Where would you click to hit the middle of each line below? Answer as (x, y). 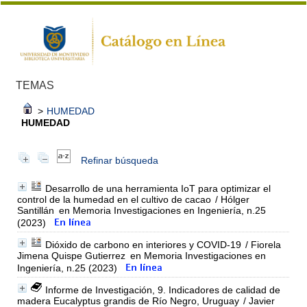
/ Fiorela (261, 244)
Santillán (35, 210)
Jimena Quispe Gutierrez (71, 255)
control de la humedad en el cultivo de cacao (114, 199)
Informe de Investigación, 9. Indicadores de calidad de (162, 290)
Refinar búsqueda (119, 160)
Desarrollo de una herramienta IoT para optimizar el (158, 188)
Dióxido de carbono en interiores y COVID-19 (143, 244)
